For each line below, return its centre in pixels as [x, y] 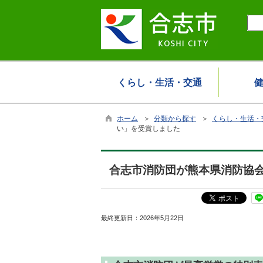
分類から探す [175, 119]
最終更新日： [120, 218]
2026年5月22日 [162, 218]
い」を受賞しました [149, 129]
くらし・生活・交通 [160, 82]
